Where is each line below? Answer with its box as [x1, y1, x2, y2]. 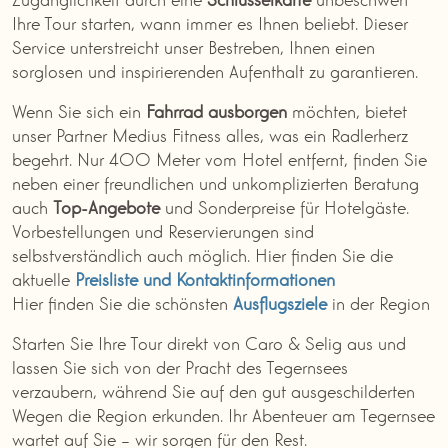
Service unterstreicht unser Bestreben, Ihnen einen [12, 33, 375, 58]
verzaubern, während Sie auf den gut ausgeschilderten [12, 377, 415, 402]
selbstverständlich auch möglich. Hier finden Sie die [12, 241, 393, 266]
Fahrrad [146, 97, 203, 122]
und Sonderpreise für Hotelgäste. [160, 193, 409, 218]
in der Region [327, 289, 430, 314]
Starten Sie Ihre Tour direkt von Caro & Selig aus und [12, 329, 406, 354]
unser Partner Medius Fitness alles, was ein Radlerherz [12, 121, 408, 146]
